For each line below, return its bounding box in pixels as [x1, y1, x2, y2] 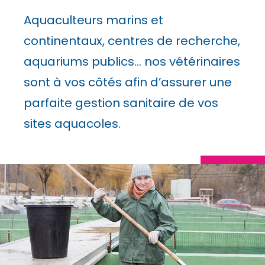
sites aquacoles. [24, 115, 121, 132]
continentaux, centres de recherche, [24, 33, 240, 49]
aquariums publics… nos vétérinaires [24, 53, 240, 70]
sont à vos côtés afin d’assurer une [24, 74, 232, 91]
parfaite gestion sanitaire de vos [24, 95, 218, 111]
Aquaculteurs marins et [24, 12, 163, 28]
